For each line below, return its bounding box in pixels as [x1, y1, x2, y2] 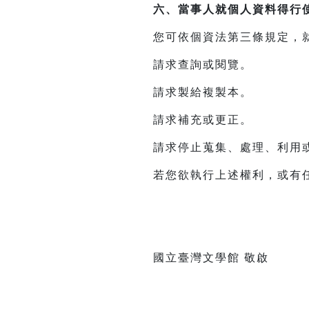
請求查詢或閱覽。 [153, 59, 252, 71]
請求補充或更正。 [153, 114, 252, 126]
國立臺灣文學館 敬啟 [153, 252, 269, 264]
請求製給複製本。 [153, 86, 252, 99]
